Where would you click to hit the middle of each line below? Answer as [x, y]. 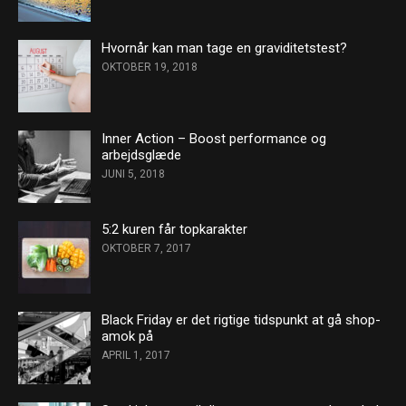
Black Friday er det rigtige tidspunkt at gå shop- [241, 320]
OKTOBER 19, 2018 [150, 67]
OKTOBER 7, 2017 [146, 248]
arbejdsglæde [141, 155]
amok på [127, 336]
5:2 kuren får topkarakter [174, 229]
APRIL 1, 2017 [136, 355]
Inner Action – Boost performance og [214, 139]
